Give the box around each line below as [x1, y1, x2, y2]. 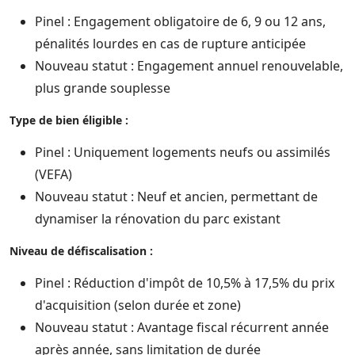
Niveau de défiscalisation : [10, 243, 153, 258]
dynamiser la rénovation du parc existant [35, 210, 281, 227]
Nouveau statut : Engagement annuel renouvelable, [35, 57, 343, 74]
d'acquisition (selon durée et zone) [35, 296, 241, 314]
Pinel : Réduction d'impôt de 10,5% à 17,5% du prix [35, 274, 334, 292]
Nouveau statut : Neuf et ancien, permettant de [35, 188, 318, 205]
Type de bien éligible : [10, 113, 128, 128]
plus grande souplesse [35, 79, 170, 97]
